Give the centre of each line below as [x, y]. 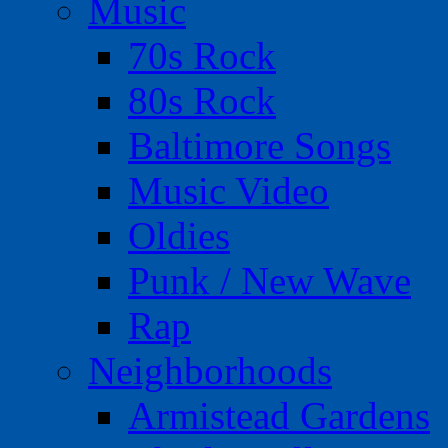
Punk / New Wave [269, 281]
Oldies [179, 236]
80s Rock [202, 101]
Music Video [228, 191]
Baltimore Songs [259, 146]
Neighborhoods [210, 371]
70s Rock [202, 56]
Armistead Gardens [279, 416]
